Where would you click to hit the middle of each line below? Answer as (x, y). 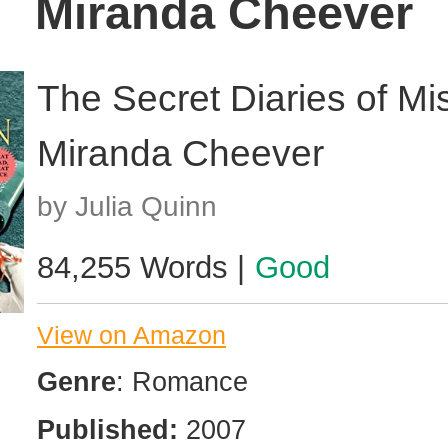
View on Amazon (131, 335)
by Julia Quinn (127, 206)
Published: (107, 430)
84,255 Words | (145, 267)
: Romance (182, 382)
